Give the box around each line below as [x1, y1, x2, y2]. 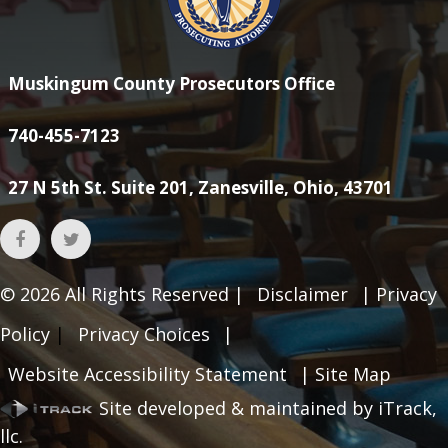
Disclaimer [257, 282, 348, 307]
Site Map [315, 362, 391, 387]
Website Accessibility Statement [8, 362, 287, 387]
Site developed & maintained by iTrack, [94, 396, 438, 421]
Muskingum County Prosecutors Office [8, 72, 335, 96]
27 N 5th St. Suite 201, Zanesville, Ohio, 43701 [8, 176, 393, 200]
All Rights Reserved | [60, 282, 244, 307]
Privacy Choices [78, 322, 210, 347]
